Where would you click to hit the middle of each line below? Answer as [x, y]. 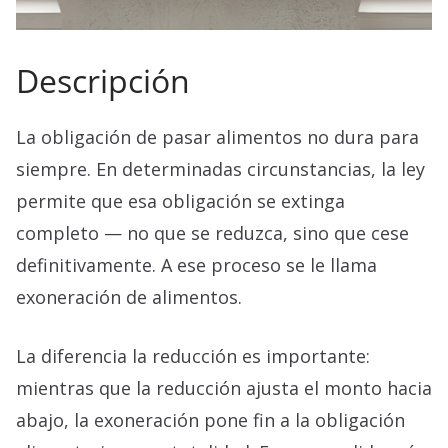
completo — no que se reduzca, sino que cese [212, 233]
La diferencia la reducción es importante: [193, 356]
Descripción [103, 81]
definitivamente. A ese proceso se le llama [196, 265]
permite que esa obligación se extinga [180, 201]
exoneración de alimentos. [129, 297]
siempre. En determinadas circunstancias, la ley [220, 169]
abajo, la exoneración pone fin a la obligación [210, 420]
